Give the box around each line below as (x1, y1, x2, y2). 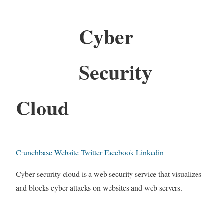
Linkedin (136, 147, 164, 157)
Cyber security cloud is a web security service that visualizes (16, 168, 201, 179)
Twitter (81, 147, 102, 157)
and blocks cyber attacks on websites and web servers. (16, 182, 182, 193)
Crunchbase (16, 147, 52, 157)
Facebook (104, 147, 134, 157)
